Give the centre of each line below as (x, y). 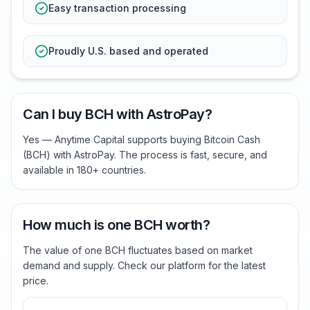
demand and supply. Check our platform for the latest (144, 265)
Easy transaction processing (117, 8)
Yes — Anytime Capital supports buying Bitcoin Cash (142, 139)
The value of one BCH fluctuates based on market (138, 250)
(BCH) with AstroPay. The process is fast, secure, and (145, 155)
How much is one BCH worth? (116, 225)
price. (36, 281)
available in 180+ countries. (84, 170)
